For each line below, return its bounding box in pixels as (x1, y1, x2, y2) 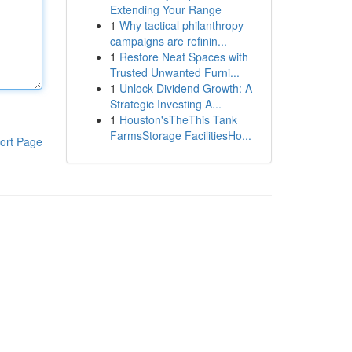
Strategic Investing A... (109, 96, 222, 112)
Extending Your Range (109, 2, 222, 17)
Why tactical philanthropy (119, 17, 244, 33)
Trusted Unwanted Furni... (109, 64, 240, 80)
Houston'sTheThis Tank (119, 112, 237, 127)
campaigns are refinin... (109, 33, 227, 49)
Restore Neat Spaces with (119, 49, 248, 64)
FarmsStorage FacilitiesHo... (109, 127, 251, 143)
